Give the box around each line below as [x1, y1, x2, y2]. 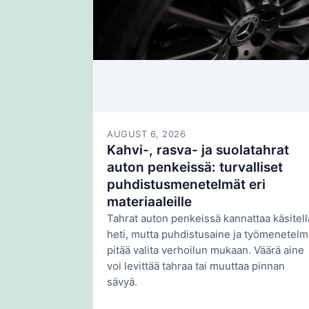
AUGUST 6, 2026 [107, 128, 186, 140]
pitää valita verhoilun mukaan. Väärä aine [107, 243, 304, 257]
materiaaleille [107, 194, 192, 210]
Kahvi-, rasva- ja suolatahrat [107, 142, 289, 159]
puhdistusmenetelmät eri [107, 177, 266, 193]
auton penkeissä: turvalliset [107, 159, 283, 176]
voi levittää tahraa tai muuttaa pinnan [107, 259, 285, 273]
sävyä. [107, 275, 137, 289]
